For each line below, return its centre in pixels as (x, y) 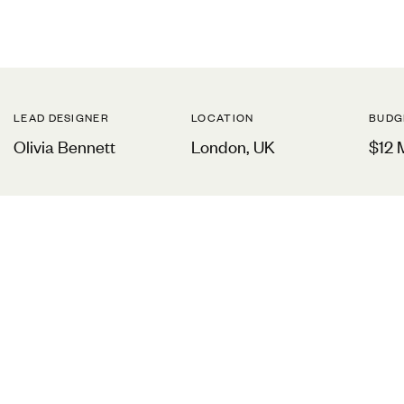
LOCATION (223, 117)
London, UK (234, 146)
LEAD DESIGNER (61, 117)
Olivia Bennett (64, 146)
